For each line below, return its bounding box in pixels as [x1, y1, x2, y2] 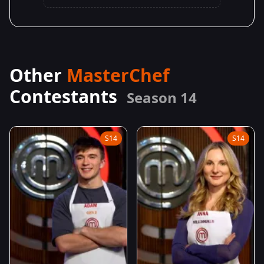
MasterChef [67, 62, 170, 87]
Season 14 [127, 87, 197, 107]
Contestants [9, 84, 122, 108]
